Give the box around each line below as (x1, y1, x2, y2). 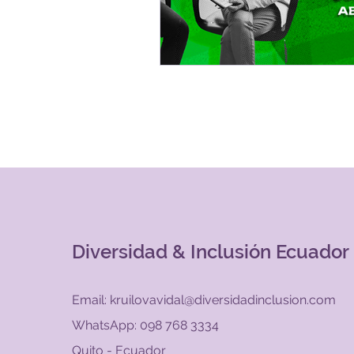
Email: (71, 292, 110, 307)
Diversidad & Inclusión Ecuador (71, 239, 349, 263)
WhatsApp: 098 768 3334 (71, 317, 219, 333)
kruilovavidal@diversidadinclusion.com (109, 292, 336, 307)
